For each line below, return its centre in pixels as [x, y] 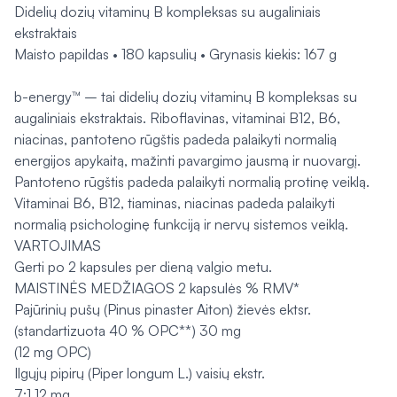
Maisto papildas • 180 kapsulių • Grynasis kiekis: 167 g [175, 54]
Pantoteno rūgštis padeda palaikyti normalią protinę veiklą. [192, 182]
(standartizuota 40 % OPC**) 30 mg [128, 331]
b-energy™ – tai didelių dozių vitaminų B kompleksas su [186, 97]
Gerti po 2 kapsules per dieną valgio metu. [143, 267]
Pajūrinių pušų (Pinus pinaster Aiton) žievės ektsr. [163, 309]
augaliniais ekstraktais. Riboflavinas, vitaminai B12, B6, [177, 118]
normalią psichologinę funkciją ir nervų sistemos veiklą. [181, 224]
